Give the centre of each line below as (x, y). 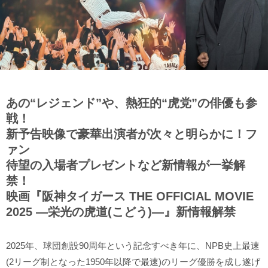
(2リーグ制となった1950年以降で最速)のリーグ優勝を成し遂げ (133, 261)
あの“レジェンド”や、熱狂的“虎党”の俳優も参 (132, 103)
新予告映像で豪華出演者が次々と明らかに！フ (132, 134)
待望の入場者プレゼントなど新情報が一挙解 (126, 165)
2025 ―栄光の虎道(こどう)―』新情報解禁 (121, 211)
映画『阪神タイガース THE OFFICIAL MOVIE (130, 196)
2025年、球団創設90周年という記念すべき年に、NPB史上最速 (133, 245)
